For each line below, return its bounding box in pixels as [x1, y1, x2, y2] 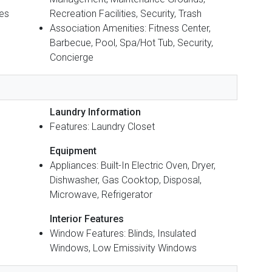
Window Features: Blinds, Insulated [50, 227, 196, 239]
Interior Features [50, 212, 124, 225]
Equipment [50, 144, 97, 157]
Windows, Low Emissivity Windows [50, 242, 197, 254]
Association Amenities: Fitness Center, [50, 22, 211, 34]
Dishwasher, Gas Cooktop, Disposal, [50, 174, 202, 186]
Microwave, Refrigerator [50, 188, 152, 200]
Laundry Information [50, 106, 141, 118]
